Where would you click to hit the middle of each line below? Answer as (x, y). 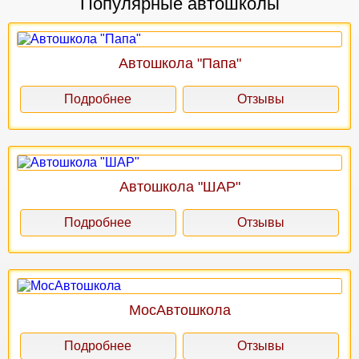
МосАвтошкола (179, 310)
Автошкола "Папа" (179, 63)
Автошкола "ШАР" (179, 186)
